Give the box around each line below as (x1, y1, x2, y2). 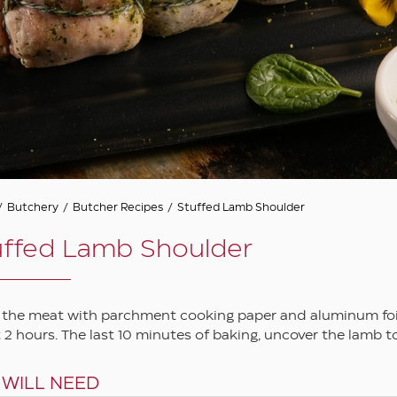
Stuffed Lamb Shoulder (177, 202, 306, 213)
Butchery (7, 202, 59, 213)
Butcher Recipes (73, 202, 164, 213)
